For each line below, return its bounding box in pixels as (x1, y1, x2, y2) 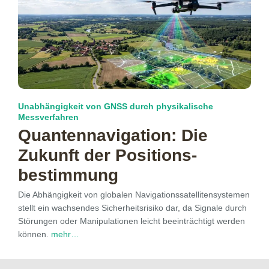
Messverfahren (18, 112, 79, 122)
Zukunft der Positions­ (18, 146, 197, 165)
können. (18, 229, 51, 240)
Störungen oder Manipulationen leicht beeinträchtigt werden (18, 216, 245, 226)
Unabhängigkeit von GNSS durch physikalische (18, 101, 213, 112)
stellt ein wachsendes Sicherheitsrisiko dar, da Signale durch (18, 203, 247, 213)
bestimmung (18, 166, 118, 185)
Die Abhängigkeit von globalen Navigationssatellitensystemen (18, 190, 250, 200)
